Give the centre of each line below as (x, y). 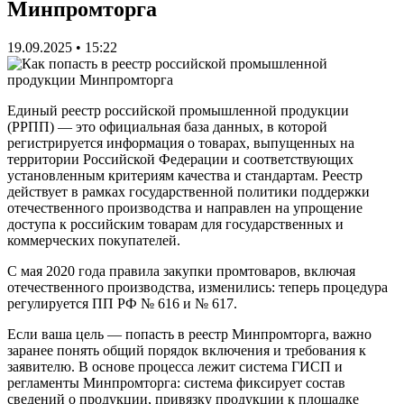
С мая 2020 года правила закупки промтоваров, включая (181, 271)
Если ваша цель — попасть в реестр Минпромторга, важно (189, 334)
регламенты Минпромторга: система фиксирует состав (176, 382)
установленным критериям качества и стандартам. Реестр (185, 175)
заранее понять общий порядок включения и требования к (187, 350)
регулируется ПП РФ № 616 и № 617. (122, 303)
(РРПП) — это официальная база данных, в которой (167, 126)
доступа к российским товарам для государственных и (175, 224)
